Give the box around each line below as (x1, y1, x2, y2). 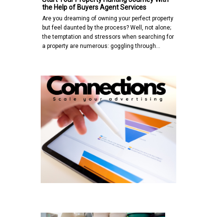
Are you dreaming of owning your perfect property (42, 15, 173, 22)
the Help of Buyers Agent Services (42, 3, 146, 12)
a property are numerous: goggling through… (42, 43, 160, 50)
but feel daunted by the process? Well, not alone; (42, 24, 171, 31)
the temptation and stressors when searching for (42, 33, 174, 41)
